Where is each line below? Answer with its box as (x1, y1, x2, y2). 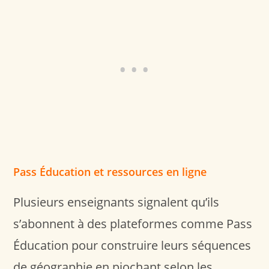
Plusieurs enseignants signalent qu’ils (13, 193, 220, 210)
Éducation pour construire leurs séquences (13, 237, 252, 253)
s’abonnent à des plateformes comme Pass (13, 215, 253, 232)
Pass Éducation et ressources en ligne (13, 164, 207, 179)
